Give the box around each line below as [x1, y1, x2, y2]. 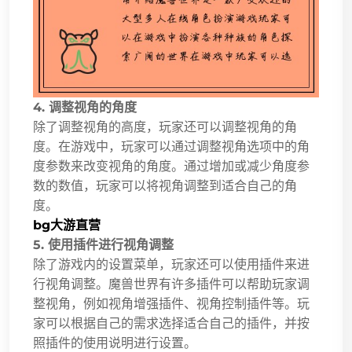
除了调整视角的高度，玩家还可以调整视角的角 [33, 119, 297, 134]
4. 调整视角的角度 [33, 99, 137, 115]
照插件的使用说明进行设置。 [33, 335, 196, 350]
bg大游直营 [33, 217, 101, 233]
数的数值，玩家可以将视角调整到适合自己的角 [33, 178, 297, 193]
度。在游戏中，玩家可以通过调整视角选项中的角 [33, 138, 310, 154]
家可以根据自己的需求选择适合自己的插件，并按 [33, 315, 310, 331]
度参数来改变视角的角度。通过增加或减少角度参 [33, 158, 310, 174]
